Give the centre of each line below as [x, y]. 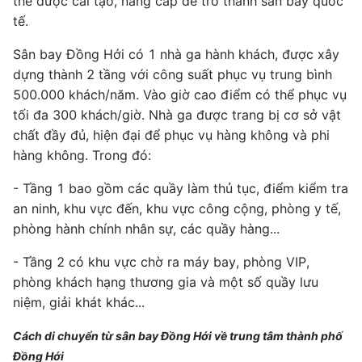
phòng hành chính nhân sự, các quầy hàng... [146, 229]
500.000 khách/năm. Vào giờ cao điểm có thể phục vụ [180, 95]
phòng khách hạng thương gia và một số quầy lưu [166, 282]
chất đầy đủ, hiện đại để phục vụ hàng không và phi [171, 135]
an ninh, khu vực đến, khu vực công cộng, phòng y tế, [177, 208]
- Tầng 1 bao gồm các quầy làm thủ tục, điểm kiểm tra [181, 188]
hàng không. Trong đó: [82, 155]
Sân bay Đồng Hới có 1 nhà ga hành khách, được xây [176, 54]
